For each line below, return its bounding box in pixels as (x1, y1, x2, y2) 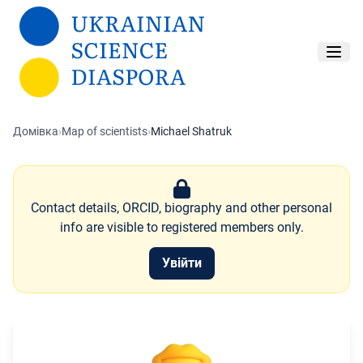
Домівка (13, 125, 58, 138)
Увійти (161, 255, 202, 271)
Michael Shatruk (151, 125, 232, 138)
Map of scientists (62, 125, 147, 138)
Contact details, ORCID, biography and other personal (31, 200, 332, 216)
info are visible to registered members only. (59, 220, 304, 236)
